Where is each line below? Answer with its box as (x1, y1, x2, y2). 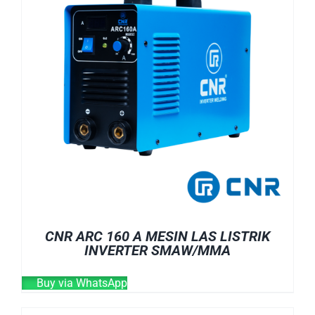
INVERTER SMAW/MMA (84, 241, 231, 259)
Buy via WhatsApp (34, 276, 127, 290)
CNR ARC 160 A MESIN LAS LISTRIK (45, 227, 270, 245)
